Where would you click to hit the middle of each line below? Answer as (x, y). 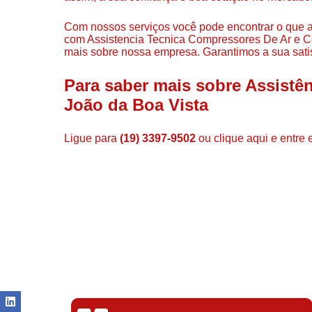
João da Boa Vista (136, 104)
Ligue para (92, 138)
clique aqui (241, 138)
